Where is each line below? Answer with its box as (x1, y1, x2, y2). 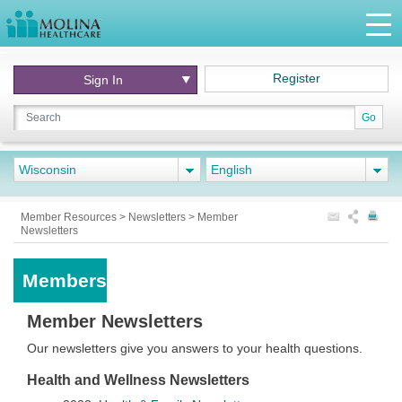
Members (22, 270, 107, 291)
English (211, 162, 252, 177)
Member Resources (21, 211, 119, 223)
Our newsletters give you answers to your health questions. (27, 341, 363, 355)
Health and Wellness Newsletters (27, 371, 249, 388)
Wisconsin (19, 162, 76, 177)
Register (273, 71, 321, 85)
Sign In (83, 73, 124, 87)
